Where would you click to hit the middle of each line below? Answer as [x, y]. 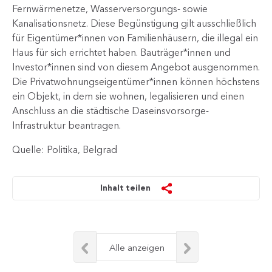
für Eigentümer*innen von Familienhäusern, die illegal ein [135, 38]
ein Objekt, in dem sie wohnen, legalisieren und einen [128, 96]
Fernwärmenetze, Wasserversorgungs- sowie [110, 8]
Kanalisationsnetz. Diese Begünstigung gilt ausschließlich [134, 23]
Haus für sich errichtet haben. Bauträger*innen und [121, 52]
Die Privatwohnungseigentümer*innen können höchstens [136, 81]
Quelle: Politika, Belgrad [65, 149]
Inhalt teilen [126, 188]
